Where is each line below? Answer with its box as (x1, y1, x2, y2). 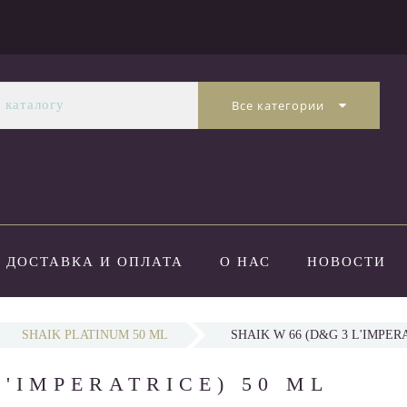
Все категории (231, 97, 324, 114)
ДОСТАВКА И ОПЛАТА (5, 254, 184, 270)
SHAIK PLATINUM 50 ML (22, 328, 168, 342)
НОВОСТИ (306, 254, 386, 270)
